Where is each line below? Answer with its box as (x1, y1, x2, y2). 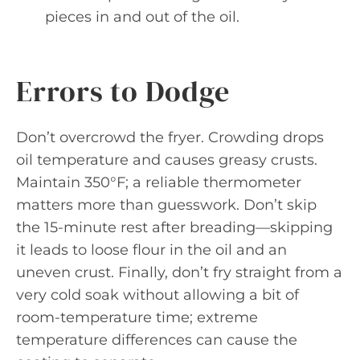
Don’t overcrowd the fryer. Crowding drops (16, 128, 324, 146)
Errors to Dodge (16, 71, 230, 111)
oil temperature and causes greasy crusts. (16, 150, 317, 169)
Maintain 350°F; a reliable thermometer (16, 173, 301, 191)
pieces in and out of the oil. (45, 7, 239, 26)
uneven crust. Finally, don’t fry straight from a (16, 263, 342, 281)
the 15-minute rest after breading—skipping (16, 218, 333, 236)
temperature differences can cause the (16, 330, 297, 349)
